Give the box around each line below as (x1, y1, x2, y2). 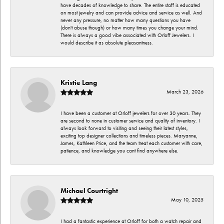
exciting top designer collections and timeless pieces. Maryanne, (60, 132, 197, 139)
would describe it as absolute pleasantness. (60, 39, 153, 46)
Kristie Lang (60, 77, 97, 87)
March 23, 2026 (166, 88, 203, 95)
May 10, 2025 (171, 196, 203, 203)
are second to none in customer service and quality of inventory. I (60, 117, 200, 124)
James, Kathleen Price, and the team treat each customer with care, (60, 139, 202, 146)
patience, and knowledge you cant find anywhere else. (60, 147, 178, 154)
